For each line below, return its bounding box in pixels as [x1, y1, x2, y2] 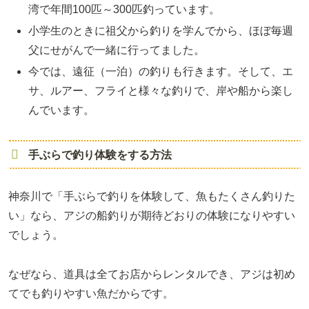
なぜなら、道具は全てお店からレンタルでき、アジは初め [8, 268, 295, 281]
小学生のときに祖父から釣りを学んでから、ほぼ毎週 [28, 25, 294, 37]
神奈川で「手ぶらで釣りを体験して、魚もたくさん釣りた [8, 190, 295, 203]
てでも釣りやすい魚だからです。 [8, 288, 174, 300]
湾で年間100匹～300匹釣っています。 [28, 3, 221, 16]
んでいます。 [28, 104, 95, 117]
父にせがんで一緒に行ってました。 [28, 44, 206, 57]
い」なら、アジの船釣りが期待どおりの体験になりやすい [8, 210, 295, 222]
